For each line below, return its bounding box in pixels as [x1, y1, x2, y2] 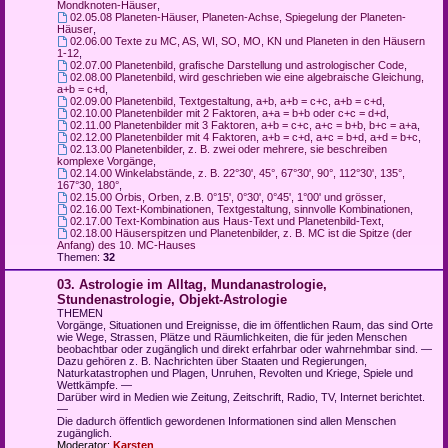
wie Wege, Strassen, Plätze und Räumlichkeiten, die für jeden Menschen [57, 330, 407, 343]
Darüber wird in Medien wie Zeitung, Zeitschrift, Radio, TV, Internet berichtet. [57, 390, 425, 403]
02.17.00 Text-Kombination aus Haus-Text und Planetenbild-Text [69, 214, 381, 227]
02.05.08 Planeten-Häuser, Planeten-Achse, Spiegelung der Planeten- [69, 10, 406, 23]
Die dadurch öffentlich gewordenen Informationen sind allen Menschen [57, 414, 396, 427]
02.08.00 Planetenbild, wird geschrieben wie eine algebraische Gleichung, [69, 70, 424, 83]
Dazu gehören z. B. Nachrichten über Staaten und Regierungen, [57, 354, 367, 367]
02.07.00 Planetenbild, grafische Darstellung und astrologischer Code [69, 58, 404, 71]
